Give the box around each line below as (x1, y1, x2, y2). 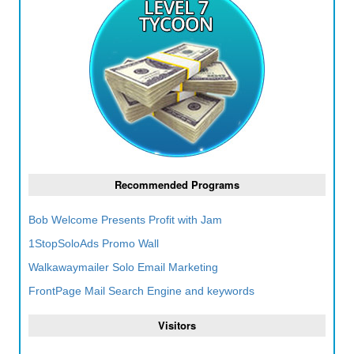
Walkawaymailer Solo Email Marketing (28, 261, 218, 273)
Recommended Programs (114, 177, 239, 192)
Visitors (157, 318, 196, 333)
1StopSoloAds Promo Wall (28, 237, 159, 250)
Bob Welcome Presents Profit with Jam (28, 213, 222, 226)
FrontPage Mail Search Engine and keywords (28, 284, 254, 297)
